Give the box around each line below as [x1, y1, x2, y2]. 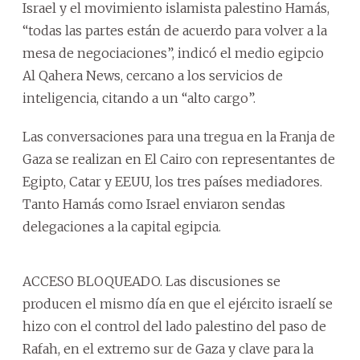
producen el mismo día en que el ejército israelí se [22, 295, 333, 312]
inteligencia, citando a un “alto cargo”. [22, 89, 256, 106]
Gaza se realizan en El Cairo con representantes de [22, 150, 335, 167]
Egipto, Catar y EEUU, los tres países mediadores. [22, 173, 322, 190]
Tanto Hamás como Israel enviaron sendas [22, 195, 285, 212]
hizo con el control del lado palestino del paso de [22, 317, 326, 334]
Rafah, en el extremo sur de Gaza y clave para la [22, 340, 313, 357]
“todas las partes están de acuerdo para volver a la [22, 22, 327, 39]
